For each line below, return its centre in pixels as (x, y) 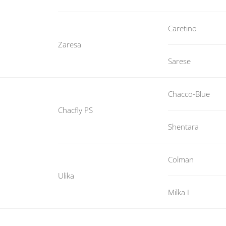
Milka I (179, 192)
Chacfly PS (75, 110)
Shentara (183, 127)
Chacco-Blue (189, 94)
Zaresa (70, 45)
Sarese (179, 61)
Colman (181, 160)
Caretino (182, 29)
